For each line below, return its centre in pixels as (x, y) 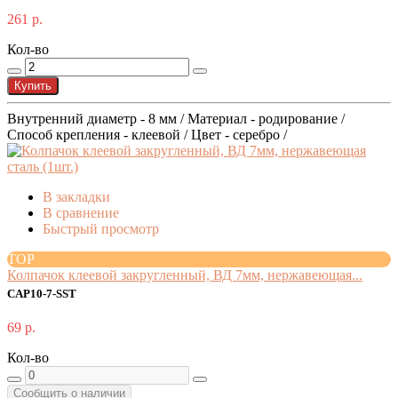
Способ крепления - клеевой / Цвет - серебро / (147, 135)
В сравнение (81, 213)
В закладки (76, 197)
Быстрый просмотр (101, 229)
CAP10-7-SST (42, 295)
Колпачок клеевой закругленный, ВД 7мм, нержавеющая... (185, 275)
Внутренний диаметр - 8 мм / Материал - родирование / (176, 119)
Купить (33, 86)
